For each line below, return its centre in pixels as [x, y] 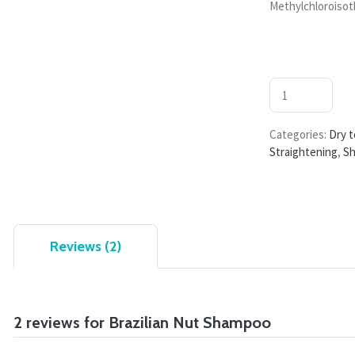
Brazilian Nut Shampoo [190, 323]
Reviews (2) [86, 247]
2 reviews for [61, 323]
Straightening [304, 152]
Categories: [300, 135]
